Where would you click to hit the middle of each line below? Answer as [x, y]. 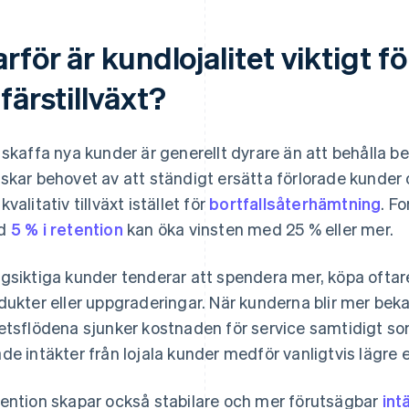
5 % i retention [67, 229]
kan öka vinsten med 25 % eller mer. [258, 229]
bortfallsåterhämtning [295, 204]
